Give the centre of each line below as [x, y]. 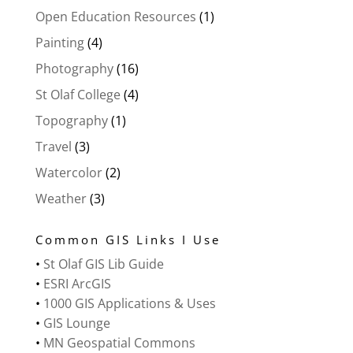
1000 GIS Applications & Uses [129, 303]
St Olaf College [78, 94]
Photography [74, 68]
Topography [71, 120]
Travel [53, 146]
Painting [59, 42]
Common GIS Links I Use [128, 239]
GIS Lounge [76, 323]
